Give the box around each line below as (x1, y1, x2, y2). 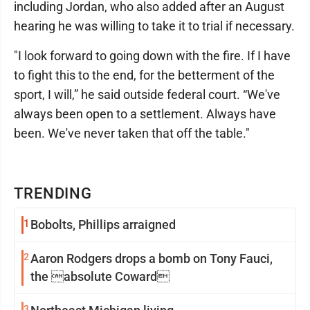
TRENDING (14, 185, 93, 202)
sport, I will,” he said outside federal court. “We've (14, 87, 280, 102)
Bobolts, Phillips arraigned (30, 217, 176, 232)
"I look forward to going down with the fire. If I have (14, 48, 291, 63)
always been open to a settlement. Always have (14, 107, 276, 121)
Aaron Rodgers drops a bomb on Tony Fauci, (30, 251, 273, 266)
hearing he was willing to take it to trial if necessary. (14, 19, 295, 33)
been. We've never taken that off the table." (14, 126, 250, 140)
